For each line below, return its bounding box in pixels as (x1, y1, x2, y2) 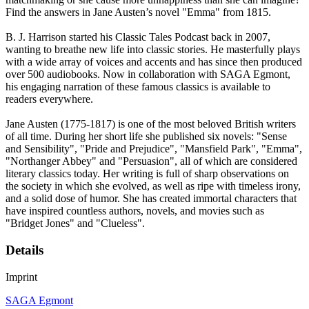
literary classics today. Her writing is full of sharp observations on (6, 168, 289, 180)
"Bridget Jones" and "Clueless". (6, 217, 145, 230)
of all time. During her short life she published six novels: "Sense (6, 130, 287, 143)
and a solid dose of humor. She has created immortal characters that (6, 192, 297, 205)
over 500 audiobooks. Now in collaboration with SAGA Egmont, (6, 68, 290, 81)
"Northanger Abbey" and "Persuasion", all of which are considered (6, 155, 297, 168)
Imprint (6, 270, 37, 283)
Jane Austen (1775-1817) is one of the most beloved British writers (6, 118, 296, 130)
